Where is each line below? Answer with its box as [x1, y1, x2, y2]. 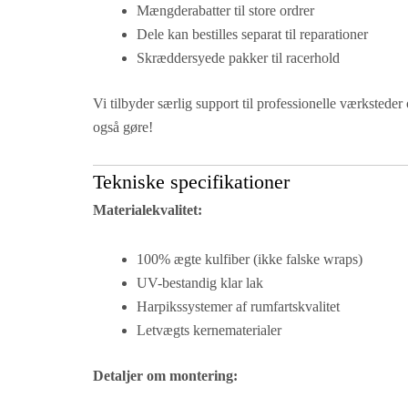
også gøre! [93, 119, 153, 136]
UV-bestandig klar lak [137, 275, 263, 291]
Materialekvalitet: [93, 202, 202, 219]
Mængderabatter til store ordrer [137, 3, 314, 19]
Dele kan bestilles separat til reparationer [137, 26, 368, 43]
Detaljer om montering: [93, 368, 238, 384]
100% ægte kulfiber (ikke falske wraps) [137, 251, 362, 268]
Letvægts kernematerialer [137, 322, 281, 339]
